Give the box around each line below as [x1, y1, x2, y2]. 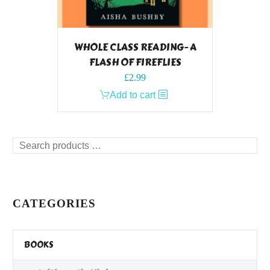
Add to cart [110, 90, 155, 101]
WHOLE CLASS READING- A [74, 40, 196, 55]
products [12, 154, 49, 165]
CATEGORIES [13, 197, 96, 210]
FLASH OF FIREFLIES [89, 55, 181, 71]
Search [12, 139, 43, 150]
